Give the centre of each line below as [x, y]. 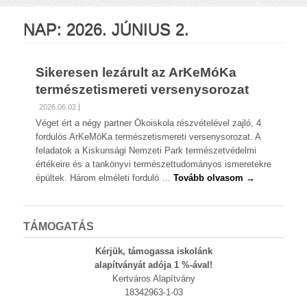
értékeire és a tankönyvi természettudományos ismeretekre [154, 164]
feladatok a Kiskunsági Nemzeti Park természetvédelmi [146, 150]
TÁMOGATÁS [59, 226]
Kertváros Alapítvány [153, 278]
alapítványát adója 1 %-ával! [153, 265]
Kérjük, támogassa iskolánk [153, 251]
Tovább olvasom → [214, 177]
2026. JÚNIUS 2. [128, 29]
